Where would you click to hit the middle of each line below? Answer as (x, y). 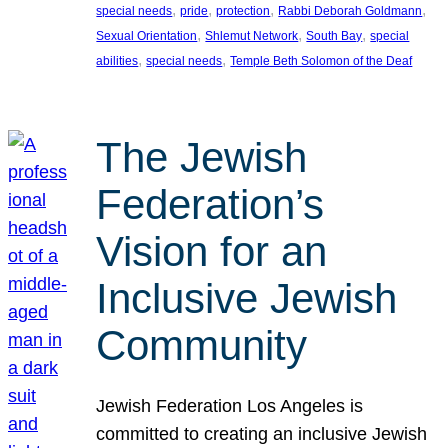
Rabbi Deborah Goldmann (350, 10)
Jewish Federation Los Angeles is (230, 405)
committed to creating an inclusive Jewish (262, 433)
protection (243, 10)
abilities (117, 60)
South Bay (334, 35)
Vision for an (212, 252)
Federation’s (210, 205)
